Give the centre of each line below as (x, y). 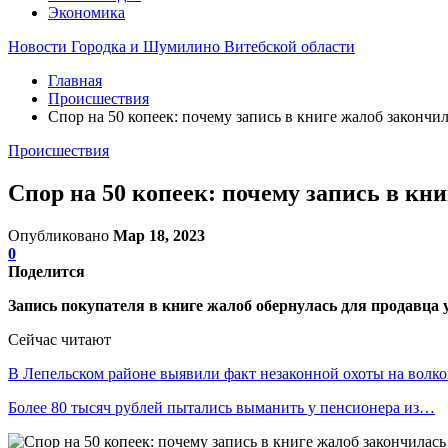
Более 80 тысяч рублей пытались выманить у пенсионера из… (221, 407)
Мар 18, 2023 (159, 235)
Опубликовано (60, 235)
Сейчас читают (59, 339)
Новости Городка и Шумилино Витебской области (181, 46)
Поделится (46, 271)
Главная (75, 80)
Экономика (86, 12)
